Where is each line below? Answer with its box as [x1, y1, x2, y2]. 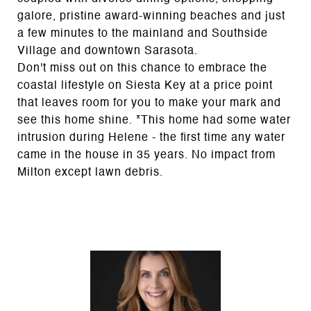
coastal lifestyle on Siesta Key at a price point [17, 81, 273, 92]
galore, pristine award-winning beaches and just [17, 11, 285, 22]
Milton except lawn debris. [17, 167, 163, 178]
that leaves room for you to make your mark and [17, 98, 281, 109]
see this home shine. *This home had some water [17, 115, 291, 126]
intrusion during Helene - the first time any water [17, 133, 285, 144]
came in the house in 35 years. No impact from [17, 150, 276, 161]
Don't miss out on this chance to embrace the [17, 63, 267, 74]
